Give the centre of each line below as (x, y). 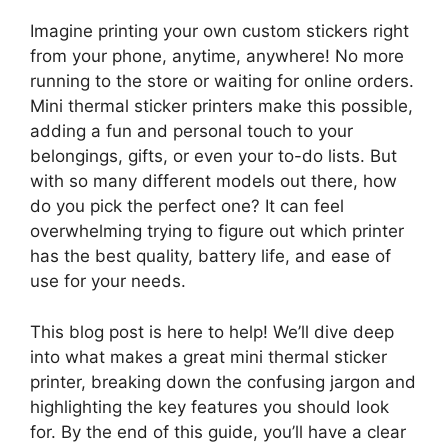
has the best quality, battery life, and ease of (210, 256)
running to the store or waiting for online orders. (222, 81)
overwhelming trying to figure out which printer (217, 231)
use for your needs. (108, 281)
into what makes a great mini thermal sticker (208, 356)
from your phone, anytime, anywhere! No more (217, 56)
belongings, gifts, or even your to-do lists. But (213, 156)
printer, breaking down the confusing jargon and (223, 381)
